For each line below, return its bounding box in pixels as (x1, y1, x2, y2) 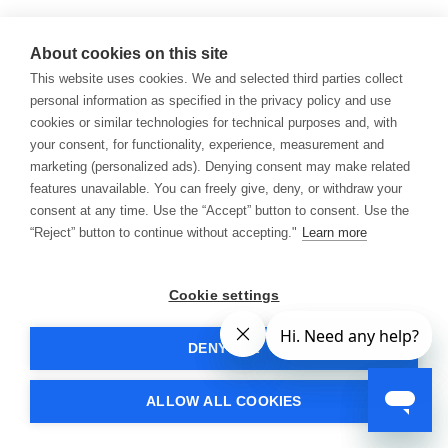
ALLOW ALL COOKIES (146, 394, 302, 409)
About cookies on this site (30, 45, 228, 62)
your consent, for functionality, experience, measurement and (30, 137, 384, 152)
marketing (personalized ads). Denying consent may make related (30, 159, 410, 174)
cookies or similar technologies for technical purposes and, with (30, 115, 397, 130)
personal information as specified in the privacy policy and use (30, 93, 391, 108)
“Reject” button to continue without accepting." (30, 225, 297, 240)
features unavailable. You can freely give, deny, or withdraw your (30, 181, 402, 196)
